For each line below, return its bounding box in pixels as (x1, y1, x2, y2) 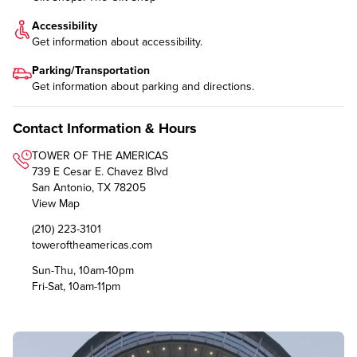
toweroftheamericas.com (32, 237, 152, 252)
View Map (32, 196, 80, 210)
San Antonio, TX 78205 (32, 180, 146, 194)
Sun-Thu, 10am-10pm (32, 263, 134, 277)
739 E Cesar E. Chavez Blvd (32, 164, 168, 178)
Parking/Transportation (32, 63, 150, 77)
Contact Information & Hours (13, 119, 197, 137)
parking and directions (142, 79, 252, 93)
